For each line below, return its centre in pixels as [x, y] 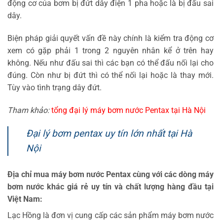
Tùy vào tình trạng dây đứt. [55, 87]
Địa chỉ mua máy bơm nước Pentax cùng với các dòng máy [110, 175]
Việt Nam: [26, 199]
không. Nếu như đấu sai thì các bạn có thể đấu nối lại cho [110, 63]
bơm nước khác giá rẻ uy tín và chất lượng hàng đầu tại [110, 187]
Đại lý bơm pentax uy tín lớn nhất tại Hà [109, 134]
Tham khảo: [28, 110]
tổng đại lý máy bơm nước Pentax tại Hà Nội [129, 110]
